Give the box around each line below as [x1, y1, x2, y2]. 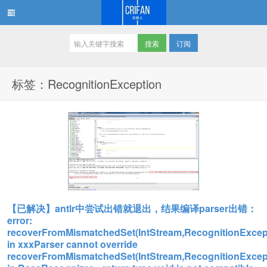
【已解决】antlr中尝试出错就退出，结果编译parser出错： [7, 201, 257, 215]
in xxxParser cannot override [7, 237, 138, 251]
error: [7, 213, 32, 227]
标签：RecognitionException [12, 75, 162, 92]
